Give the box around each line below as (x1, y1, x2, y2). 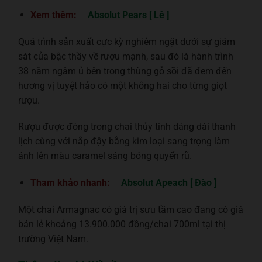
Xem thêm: (30, 9, 79, 20)
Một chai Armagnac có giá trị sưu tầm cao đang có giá (18, 204, 243, 215)
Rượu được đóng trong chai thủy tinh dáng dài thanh (18, 121, 236, 133)
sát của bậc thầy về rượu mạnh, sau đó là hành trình (18, 50, 233, 62)
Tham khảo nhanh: (30, 177, 112, 189)
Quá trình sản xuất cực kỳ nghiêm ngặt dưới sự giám (18, 36, 235, 47)
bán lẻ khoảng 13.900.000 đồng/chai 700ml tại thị (18, 218, 226, 230)
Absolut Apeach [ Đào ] (120, 177, 216, 189)
